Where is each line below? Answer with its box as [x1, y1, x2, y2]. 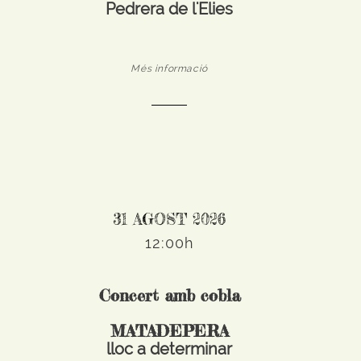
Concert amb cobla [98, 285, 240, 305]
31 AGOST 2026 [113, 210, 226, 229]
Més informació [131, 63, 208, 74]
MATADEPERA [110, 321, 229, 341]
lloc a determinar [106, 339, 233, 359]
